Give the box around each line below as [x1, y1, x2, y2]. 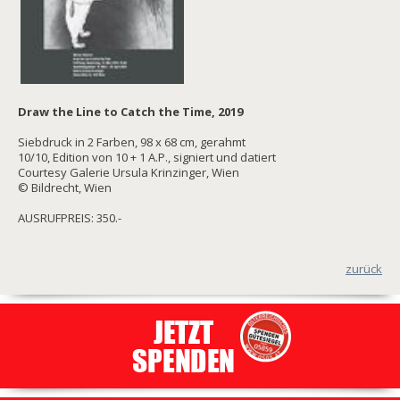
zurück [346, 260, 382, 277]
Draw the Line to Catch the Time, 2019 [18, 103, 243, 120]
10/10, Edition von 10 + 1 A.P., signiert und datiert [18, 148, 276, 165]
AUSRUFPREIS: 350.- [18, 209, 121, 226]
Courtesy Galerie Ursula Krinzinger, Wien [18, 163, 239, 180]
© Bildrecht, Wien [18, 179, 112, 196]
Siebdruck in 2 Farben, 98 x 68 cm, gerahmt [18, 133, 246, 150]
